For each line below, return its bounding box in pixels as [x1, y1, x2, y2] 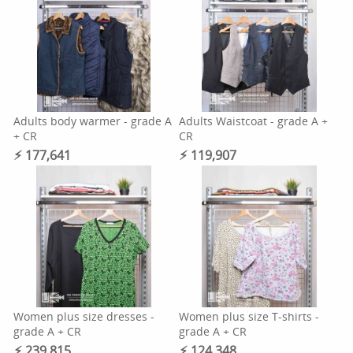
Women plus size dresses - [13, 309, 155, 324]
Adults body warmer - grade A [13, 113, 173, 128]
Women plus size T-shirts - [178, 309, 319, 324]
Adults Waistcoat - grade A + [178, 113, 328, 128]
